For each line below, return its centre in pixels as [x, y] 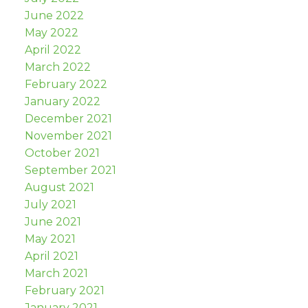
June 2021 [53, 221]
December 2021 [68, 118]
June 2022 [54, 15]
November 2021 [68, 135]
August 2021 [59, 187]
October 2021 [62, 153]
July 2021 [50, 204]
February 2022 [66, 84]
